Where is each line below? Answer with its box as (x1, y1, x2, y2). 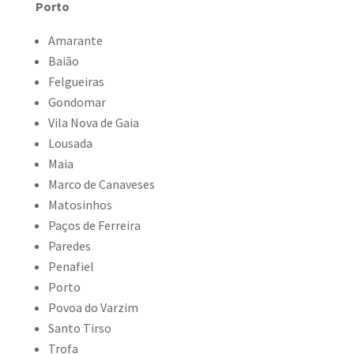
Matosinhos (47, 197, 112, 213)
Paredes (47, 238, 91, 254)
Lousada (47, 135, 92, 151)
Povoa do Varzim (47, 299, 138, 315)
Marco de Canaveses (47, 176, 155, 192)
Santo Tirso (47, 320, 111, 336)
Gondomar (47, 94, 106, 110)
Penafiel (47, 258, 94, 274)
